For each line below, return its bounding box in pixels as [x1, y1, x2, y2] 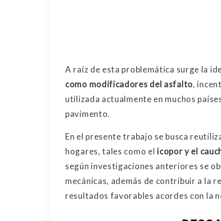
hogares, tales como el [65, 146, 157, 157]
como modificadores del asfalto [65, 79, 193, 90]
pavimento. [65, 109, 110, 119]
